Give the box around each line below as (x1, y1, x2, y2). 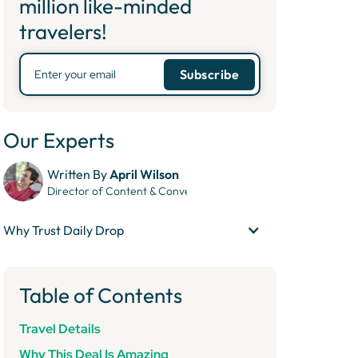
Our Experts (3, 127, 114, 153)
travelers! (19, 18, 107, 45)
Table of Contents (19, 282, 182, 308)
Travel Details (19, 320, 101, 337)
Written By (47, 166, 109, 182)
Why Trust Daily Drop (3, 222, 124, 238)
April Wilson (109, 166, 179, 182)
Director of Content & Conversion (47, 184, 216, 198)
